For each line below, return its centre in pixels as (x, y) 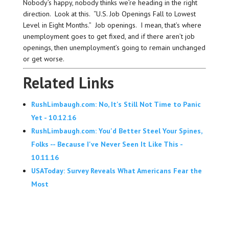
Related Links (68, 82)
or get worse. (45, 59)
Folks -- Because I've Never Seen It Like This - (107, 144)
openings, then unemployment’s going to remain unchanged (114, 47)
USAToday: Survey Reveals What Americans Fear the (116, 170)
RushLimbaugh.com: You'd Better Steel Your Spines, (116, 131)
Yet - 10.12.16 (53, 117)
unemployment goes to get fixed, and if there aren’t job (109, 36)
